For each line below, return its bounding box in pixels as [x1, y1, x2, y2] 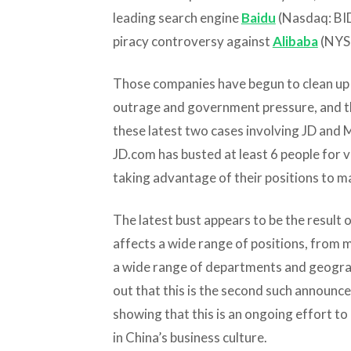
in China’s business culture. [112, 328, 267, 346]
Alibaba [272, 32, 318, 49]
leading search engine [112, 9, 241, 26]
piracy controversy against [112, 32, 273, 49]
